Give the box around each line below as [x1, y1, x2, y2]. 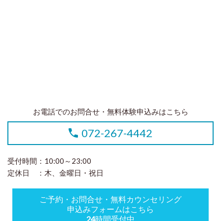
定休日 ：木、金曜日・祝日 [7, 168, 104, 177]
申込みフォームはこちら [67, 204, 154, 214]
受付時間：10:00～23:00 [7, 156, 91, 165]
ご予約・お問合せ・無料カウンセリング [39, 194, 182, 204]
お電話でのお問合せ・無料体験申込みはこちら [33, 107, 188, 116]
